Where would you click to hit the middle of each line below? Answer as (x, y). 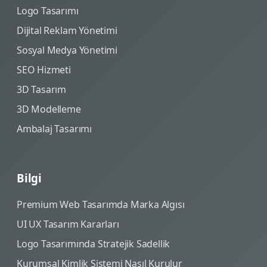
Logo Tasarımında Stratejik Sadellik (94, 244)
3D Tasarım (42, 89)
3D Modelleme (49, 109)
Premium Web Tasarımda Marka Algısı (101, 205)
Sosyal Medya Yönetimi (67, 50)
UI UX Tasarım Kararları (68, 224)
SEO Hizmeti (44, 69)
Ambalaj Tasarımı (54, 128)
